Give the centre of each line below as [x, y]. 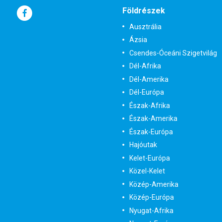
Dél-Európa [146, 92]
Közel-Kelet [147, 171]
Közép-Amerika [154, 184]
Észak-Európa [151, 132]
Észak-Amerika [153, 118]
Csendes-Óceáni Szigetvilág [173, 53]
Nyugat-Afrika [151, 210]
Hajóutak [143, 145]
